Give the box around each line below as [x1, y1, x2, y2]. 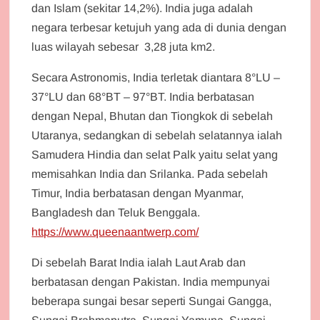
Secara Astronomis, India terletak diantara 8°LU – [31, 71, 281, 84]
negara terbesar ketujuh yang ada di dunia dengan [31, 21, 287, 34]
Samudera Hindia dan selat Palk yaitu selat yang [31, 148, 279, 161]
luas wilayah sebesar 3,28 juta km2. [31, 40, 216, 53]
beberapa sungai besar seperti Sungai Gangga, [31, 294, 272, 307]
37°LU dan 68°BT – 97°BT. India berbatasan [31, 90, 255, 103]
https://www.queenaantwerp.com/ [31, 225, 199, 238]
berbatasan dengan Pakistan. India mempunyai [31, 275, 271, 288]
